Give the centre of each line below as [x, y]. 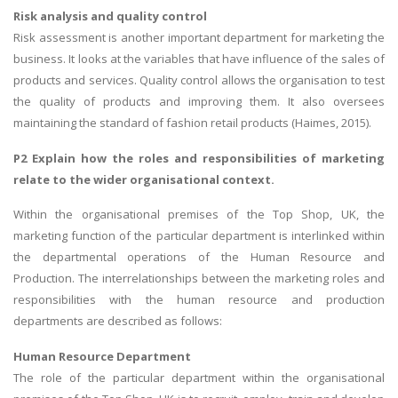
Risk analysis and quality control [110, 16]
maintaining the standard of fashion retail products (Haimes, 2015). [192, 123]
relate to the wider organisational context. [144, 179]
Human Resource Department [102, 357]
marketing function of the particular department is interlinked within [199, 236]
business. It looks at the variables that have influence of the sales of [199, 59]
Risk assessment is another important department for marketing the [199, 38]
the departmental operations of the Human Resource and [199, 257]
